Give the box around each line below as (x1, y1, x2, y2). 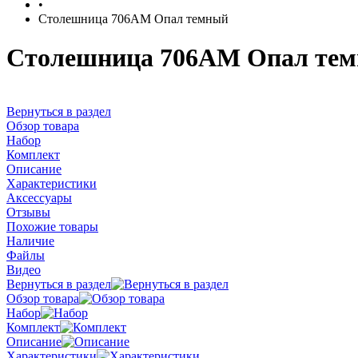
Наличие (6, 233, 54, 248)
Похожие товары (6, 219, 98, 233)
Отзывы (6, 205, 50, 219)
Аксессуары (6, 190, 72, 205)
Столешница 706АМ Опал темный (38, 12, 229, 26)
